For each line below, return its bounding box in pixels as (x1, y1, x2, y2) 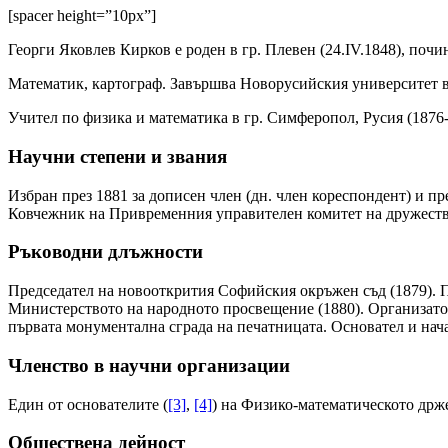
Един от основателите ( (8, 395, 168, 413)
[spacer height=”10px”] (8, 7, 156, 25)
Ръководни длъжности (8, 241, 203, 263)
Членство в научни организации (8, 354, 290, 376)
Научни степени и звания (8, 145, 227, 167)
